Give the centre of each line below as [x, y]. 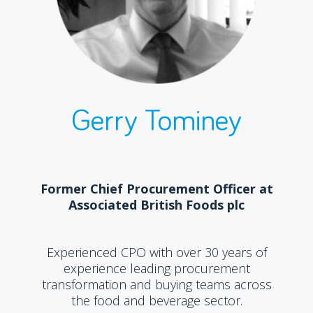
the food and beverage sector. [156, 300]
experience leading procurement [156, 268]
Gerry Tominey [157, 122]
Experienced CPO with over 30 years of [156, 252]
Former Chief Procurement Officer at [156, 189]
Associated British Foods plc [157, 205]
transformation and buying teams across [156, 284]
